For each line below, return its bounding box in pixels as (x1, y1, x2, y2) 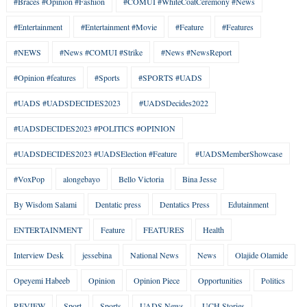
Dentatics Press (159, 199, 210, 210)
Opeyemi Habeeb (13, 275, 70, 286)
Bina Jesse (182, 173, 217, 185)
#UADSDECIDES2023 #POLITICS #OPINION (13, 123, 175, 134)
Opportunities (197, 275, 243, 286)
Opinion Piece (133, 275, 180, 286)
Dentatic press (95, 199, 141, 210)
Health (202, 224, 224, 236)
